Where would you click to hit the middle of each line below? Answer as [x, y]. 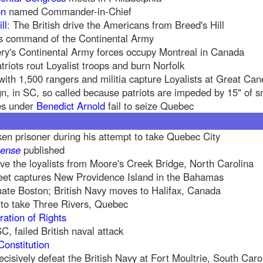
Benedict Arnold [71, 106]
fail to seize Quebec [149, 106]
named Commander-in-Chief [69, 11]
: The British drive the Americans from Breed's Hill [116, 25]
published [43, 150]
